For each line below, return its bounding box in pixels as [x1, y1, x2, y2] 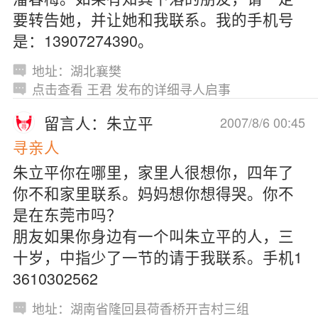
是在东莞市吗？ [12, 202, 122, 225]
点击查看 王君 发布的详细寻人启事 [31, 79, 231, 98]
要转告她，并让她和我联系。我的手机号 [12, 7, 294, 30]
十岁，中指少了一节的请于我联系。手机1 [12, 245, 302, 268]
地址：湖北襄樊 [31, 60, 121, 79]
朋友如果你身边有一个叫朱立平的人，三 [12, 224, 294, 246]
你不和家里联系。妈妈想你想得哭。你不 [12, 181, 294, 204]
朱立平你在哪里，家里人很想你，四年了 [12, 160, 294, 182]
